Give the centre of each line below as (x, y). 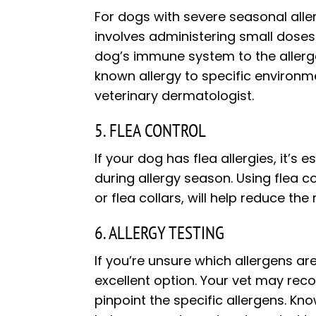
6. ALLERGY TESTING (160, 233)
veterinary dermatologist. (175, 96)
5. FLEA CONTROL (151, 130)
